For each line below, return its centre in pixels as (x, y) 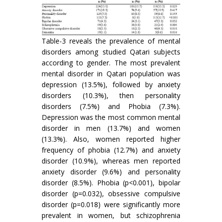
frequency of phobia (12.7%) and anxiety (111, 150)
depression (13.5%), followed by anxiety (111, 85)
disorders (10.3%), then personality (111, 96)
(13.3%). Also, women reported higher (111, 139)
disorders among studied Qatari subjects (111, 52)
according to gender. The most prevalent (111, 63)
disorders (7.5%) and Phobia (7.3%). (111, 107)
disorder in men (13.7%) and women (111, 128)
